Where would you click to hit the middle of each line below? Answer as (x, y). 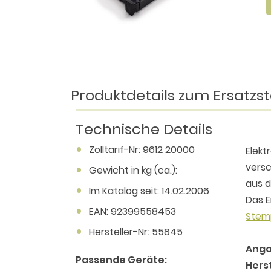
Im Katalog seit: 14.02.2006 (149, 191)
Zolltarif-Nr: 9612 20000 (142, 149)
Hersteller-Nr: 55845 (136, 232)
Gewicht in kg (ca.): (133, 170)
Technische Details (144, 129)
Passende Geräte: (121, 260)
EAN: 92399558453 (132, 211)
